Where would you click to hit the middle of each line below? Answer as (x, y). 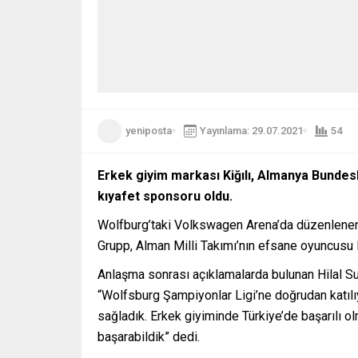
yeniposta (149, 131)
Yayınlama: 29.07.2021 (251, 131)
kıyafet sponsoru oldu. (165, 196)
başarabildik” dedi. (149, 336)
